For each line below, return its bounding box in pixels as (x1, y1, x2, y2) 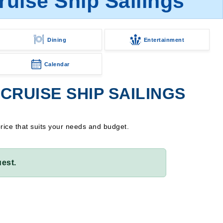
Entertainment (143, 36, 185, 43)
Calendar (44, 61, 70, 67)
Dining (47, 36, 67, 43)
